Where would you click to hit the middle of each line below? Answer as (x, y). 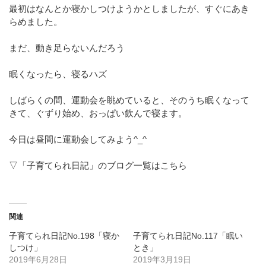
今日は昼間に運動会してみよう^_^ (78, 139)
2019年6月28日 (38, 259)
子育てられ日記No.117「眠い (188, 235)
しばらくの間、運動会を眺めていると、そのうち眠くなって (129, 100)
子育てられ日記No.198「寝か (64, 235)
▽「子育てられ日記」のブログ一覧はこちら (98, 165)
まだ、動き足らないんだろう (67, 47)
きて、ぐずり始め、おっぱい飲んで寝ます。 (98, 113)
